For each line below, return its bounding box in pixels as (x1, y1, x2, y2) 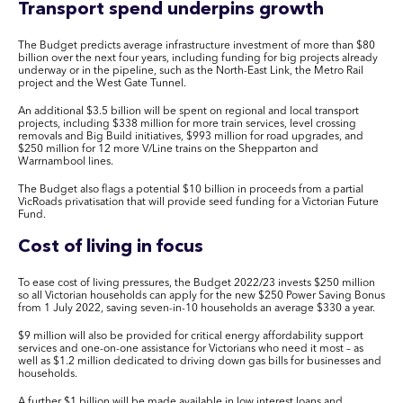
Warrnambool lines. (18, 156, 113, 167)
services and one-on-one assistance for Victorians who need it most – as (18, 344, 363, 355)
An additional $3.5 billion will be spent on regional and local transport (18, 105, 359, 117)
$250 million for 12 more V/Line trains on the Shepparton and (18, 143, 318, 155)
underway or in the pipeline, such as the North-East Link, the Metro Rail (18, 65, 363, 76)
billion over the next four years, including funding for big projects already (18, 52, 378, 64)
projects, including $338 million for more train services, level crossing (18, 118, 356, 130)
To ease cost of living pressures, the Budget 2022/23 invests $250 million (18, 278, 375, 290)
